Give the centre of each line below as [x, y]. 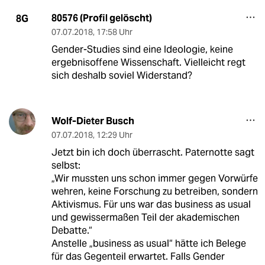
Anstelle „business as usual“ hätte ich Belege [148, 244]
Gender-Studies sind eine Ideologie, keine [142, 50]
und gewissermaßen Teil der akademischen [145, 218]
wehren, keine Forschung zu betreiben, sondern [154, 192]
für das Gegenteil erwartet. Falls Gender [138, 257]
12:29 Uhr [114, 135]
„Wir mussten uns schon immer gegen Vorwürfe [154, 179]
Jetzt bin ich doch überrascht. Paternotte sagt [153, 153]
